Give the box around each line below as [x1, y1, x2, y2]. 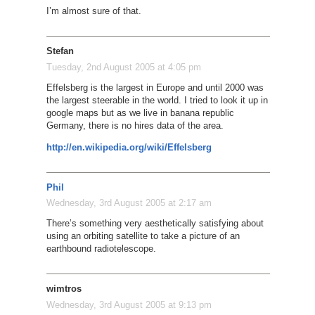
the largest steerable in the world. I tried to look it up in [46, 94, 268, 105]
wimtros [46, 283, 82, 295]
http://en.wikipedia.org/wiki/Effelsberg [46, 141, 212, 153]
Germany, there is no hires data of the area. [46, 120, 224, 131]
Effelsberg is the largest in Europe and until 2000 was [46, 82, 264, 93]
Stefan [46, 46, 74, 57]
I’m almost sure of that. [46, 6, 141, 17]
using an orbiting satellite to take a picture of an [46, 231, 240, 242]
